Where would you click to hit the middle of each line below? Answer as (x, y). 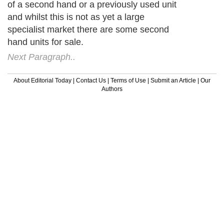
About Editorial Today (42, 80)
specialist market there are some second (88, 29)
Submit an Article (173, 80)
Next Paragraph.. (41, 57)
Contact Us (91, 80)
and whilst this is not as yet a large (76, 17)
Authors (112, 89)
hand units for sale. (45, 42)
